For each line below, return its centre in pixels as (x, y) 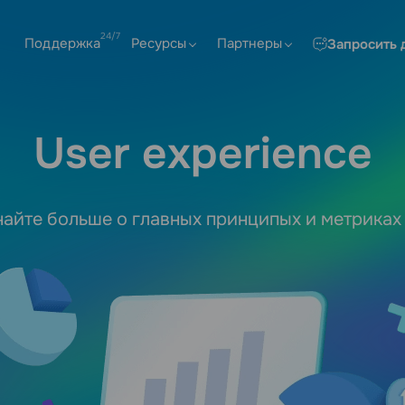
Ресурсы (159, 43)
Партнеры (250, 43)
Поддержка (62, 43)
